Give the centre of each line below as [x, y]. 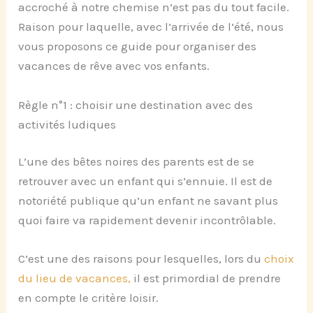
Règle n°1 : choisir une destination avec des [136, 104]
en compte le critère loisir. [89, 298]
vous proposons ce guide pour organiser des [138, 46]
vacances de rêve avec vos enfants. [114, 66]
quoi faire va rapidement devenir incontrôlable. [147, 220]
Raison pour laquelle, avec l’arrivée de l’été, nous [151, 27]
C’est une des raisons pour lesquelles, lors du [141, 259]
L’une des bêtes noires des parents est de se [137, 162]
